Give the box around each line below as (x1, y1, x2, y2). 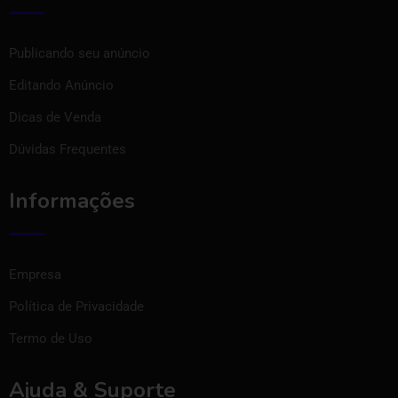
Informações (9, 186, 135, 215)
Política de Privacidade (9, 298, 144, 314)
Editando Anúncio (9, 76, 114, 93)
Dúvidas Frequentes (9, 140, 126, 157)
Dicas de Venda (9, 108, 101, 125)
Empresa (9, 266, 61, 283)
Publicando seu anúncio (9, 44, 150, 61)
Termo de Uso (9, 330, 92, 346)
